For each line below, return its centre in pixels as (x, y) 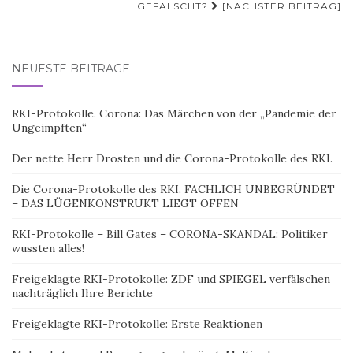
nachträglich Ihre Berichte (82, 293)
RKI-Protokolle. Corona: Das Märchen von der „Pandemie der (174, 113)
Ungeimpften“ (49, 128)
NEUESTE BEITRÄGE (71, 69)
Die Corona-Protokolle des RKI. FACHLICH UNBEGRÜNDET (173, 189)
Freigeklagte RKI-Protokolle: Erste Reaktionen (137, 324)
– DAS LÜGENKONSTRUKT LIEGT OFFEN (125, 203)
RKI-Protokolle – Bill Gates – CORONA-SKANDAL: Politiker (170, 234)
